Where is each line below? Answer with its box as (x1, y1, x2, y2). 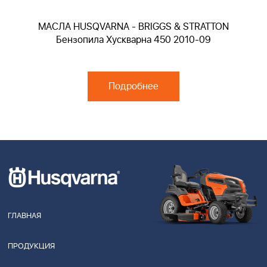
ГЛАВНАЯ (8, 210, 41, 222)
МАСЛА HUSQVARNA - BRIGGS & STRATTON (38, 20, 229, 34)
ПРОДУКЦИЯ (8, 240, 55, 252)
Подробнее (108, 79, 159, 94)
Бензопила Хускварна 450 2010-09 (56, 33, 211, 47)
